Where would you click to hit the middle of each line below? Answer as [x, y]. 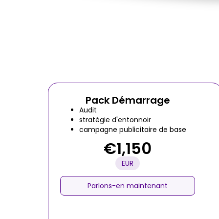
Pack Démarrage [128, 100]
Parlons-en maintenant [128, 186]
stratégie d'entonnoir [115, 120]
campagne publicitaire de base [132, 130]
